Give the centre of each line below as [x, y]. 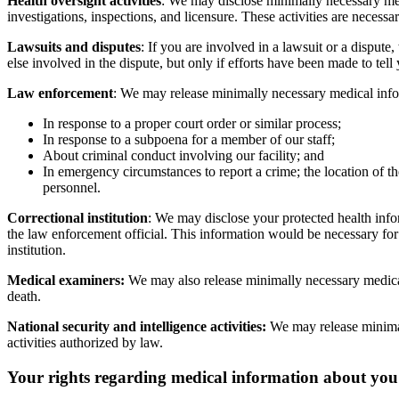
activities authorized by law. [87, 342]
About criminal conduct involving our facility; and [185, 155]
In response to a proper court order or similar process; [192, 123]
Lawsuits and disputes [74, 46]
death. [26, 296]
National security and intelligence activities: [137, 326]
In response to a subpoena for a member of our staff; [189, 139]
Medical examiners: [66, 280]
